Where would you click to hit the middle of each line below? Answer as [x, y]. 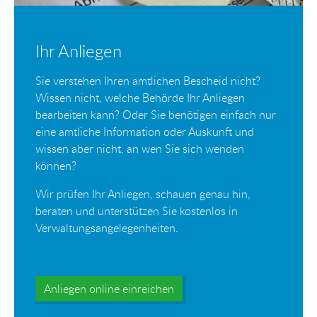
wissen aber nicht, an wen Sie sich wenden [140, 149]
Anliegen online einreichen [109, 289]
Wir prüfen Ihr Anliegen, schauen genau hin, [143, 194]
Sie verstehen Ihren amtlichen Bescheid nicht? [148, 81]
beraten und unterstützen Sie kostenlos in [137, 211]
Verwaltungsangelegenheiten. [107, 228]
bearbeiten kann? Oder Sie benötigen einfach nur [156, 115]
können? [56, 166]
